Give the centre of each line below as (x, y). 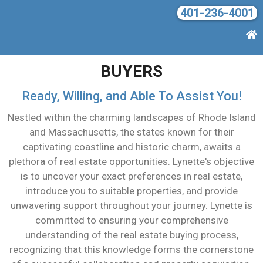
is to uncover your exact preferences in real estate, (131, 176)
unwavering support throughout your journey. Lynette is (131, 205)
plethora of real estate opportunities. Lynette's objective (131, 161)
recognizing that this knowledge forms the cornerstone (131, 249)
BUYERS (131, 71)
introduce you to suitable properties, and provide (131, 191)
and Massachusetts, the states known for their (131, 132)
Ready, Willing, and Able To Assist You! (131, 96)
